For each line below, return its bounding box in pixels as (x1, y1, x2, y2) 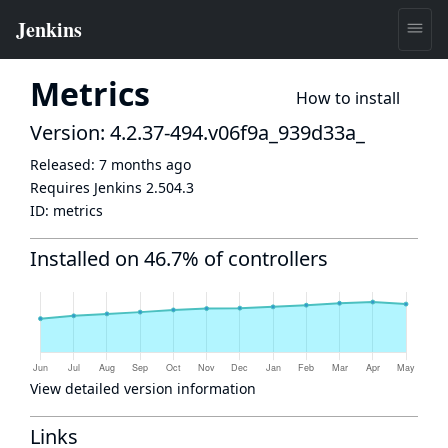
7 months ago (99, 155, 191, 174)
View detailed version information (30, 379, 256, 398)
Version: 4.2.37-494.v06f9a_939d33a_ (30, 119, 365, 146)
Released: (30, 155, 99, 174)
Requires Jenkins (30, 178, 146, 197)
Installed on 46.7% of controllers (30, 245, 328, 272)
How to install (296, 87, 400, 109)
